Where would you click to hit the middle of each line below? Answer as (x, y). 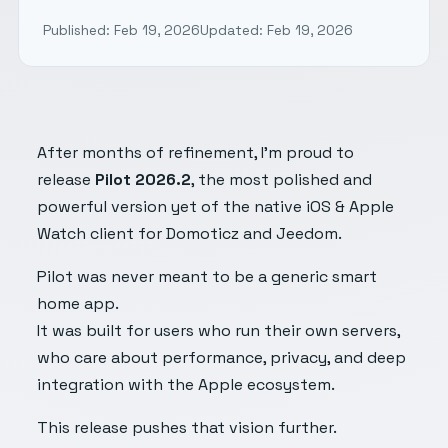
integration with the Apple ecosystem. (186, 384)
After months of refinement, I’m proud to (196, 152)
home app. (78, 303)
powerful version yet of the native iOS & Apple (216, 206)
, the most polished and (282, 179)
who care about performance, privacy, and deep (222, 357)
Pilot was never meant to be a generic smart (207, 276)
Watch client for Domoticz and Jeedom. (190, 233)
